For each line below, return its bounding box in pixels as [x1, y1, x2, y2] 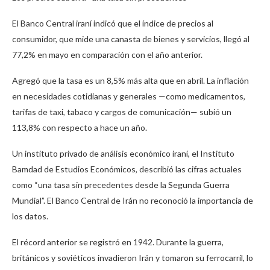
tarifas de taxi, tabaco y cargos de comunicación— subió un [12, 107, 231, 118]
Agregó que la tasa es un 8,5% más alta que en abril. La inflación [12, 75, 249, 86]
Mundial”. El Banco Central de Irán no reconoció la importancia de [12, 195, 253, 206]
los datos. [12, 211, 48, 222]
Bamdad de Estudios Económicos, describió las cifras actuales [12, 164, 242, 175]
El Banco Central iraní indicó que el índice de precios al [12, 18, 213, 29]
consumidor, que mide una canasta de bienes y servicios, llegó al [12, 34, 250, 45]
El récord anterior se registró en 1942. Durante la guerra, [12, 237, 224, 248]
